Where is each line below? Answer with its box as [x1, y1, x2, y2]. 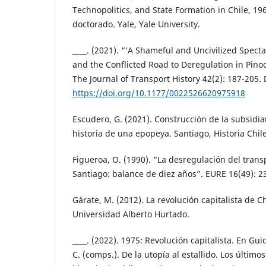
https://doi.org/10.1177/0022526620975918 [72, 87, 245, 99]
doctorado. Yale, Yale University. [72, 18, 200, 30]
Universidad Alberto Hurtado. [72, 208, 189, 220]
